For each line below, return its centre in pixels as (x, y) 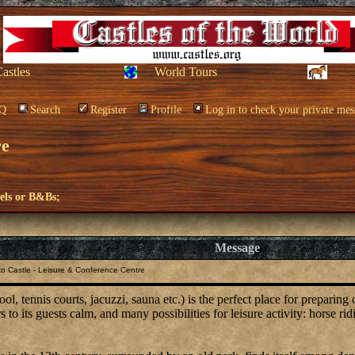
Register (109, 110)
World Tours (186, 72)
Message (237, 248)
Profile (166, 110)
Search (45, 110)
